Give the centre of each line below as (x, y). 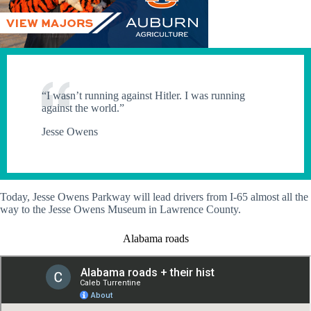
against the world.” (83, 108)
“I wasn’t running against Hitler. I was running (143, 96)
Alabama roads (155, 239)
